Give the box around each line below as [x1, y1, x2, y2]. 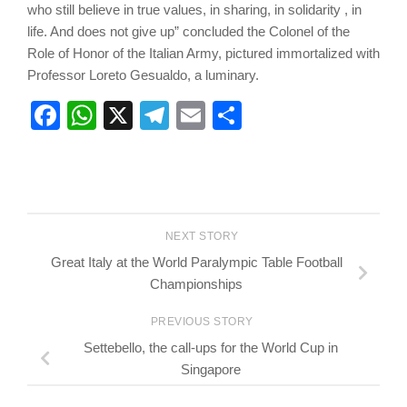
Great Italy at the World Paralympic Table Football [50, 254, 342, 271]
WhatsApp [96, 99, 231, 133]
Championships [150, 276, 243, 293]
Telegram [169, 99, 290, 133]
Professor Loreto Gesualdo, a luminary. [27, 67, 259, 84]
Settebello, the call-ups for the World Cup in [84, 339, 338, 355]
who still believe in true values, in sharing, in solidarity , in [27, 2, 362, 18]
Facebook [60, 99, 189, 133]
